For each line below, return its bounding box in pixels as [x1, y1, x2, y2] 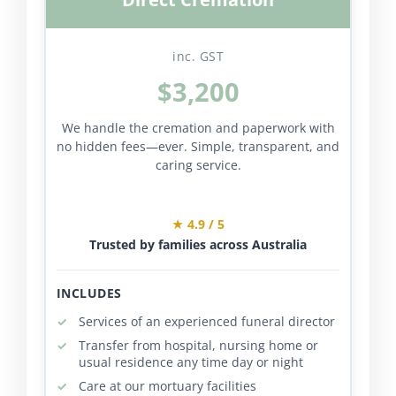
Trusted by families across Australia [89, 235, 307, 253]
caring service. [155, 156, 241, 173]
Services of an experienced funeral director [78, 312, 335, 330]
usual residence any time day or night [78, 353, 303, 370]
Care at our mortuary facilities [78, 377, 256, 394]
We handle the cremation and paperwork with [61, 118, 335, 136]
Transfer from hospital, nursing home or [78, 336, 318, 354]
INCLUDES [56, 284, 122, 301]
